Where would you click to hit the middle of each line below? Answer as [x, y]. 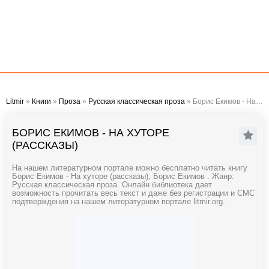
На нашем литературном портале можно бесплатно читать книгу [130, 168]
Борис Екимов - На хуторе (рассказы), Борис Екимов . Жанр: [123, 177]
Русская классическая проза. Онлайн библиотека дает [112, 185]
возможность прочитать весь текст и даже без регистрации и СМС [133, 193]
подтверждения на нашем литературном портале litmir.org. [119, 202]
